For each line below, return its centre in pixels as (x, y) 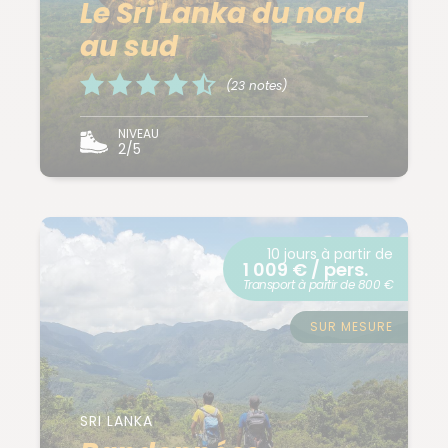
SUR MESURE (351, 327)
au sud (129, 47)
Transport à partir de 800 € (317, 285)
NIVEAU (138, 134)
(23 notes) (256, 85)
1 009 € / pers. (305, 270)
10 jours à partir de (330, 254)
